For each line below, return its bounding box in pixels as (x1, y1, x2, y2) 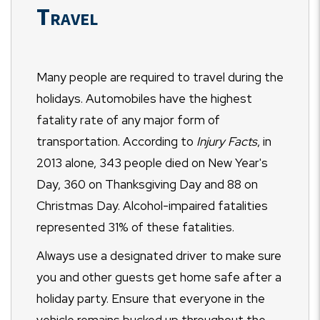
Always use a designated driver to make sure (36, 248, 281, 264)
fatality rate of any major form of (36, 112, 220, 129)
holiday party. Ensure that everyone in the (36, 291, 265, 307)
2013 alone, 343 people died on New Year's (36, 155, 268, 171)
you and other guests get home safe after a (36, 269, 281, 286)
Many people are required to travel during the (36, 69, 284, 86)
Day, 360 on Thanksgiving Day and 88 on (36, 176, 258, 193)
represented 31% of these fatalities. (36, 219, 234, 236)
